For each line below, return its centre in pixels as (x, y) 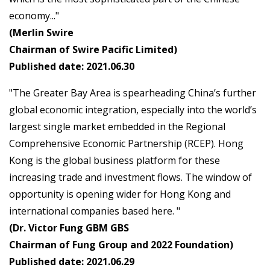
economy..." (35, 16)
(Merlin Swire (41, 33)
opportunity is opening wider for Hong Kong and (120, 194)
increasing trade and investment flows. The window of (130, 177)
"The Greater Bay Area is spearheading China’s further (133, 93)
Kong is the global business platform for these (115, 161)
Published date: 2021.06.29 (72, 262)
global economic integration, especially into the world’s (133, 110)
